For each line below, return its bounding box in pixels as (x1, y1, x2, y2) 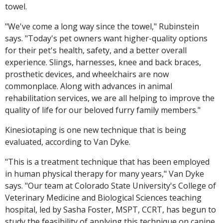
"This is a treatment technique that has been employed (5, 156, 210, 168)
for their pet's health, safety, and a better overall (5, 45, 187, 56)
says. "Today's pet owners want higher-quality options (5, 33, 208, 44)
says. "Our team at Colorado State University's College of (5, 180, 216, 192)
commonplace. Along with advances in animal (5, 81, 172, 92)
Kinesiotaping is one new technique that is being (5, 124, 186, 136)
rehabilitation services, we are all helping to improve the (5, 93, 215, 104)
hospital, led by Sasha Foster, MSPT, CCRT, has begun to (5, 204, 216, 216)
